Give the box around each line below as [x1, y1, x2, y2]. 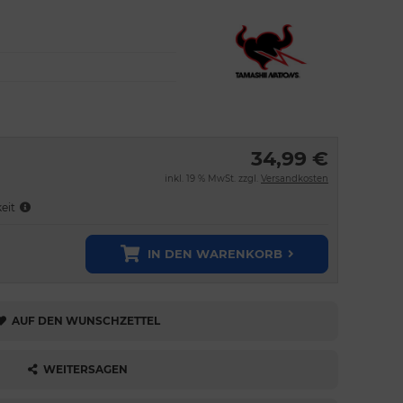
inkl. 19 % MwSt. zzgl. [164, 173, 261, 184]
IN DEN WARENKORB [147, 246, 282, 261]
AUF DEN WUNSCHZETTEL [11, 314, 160, 327]
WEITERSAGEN [42, 363, 128, 376]
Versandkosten [260, 173, 328, 184]
